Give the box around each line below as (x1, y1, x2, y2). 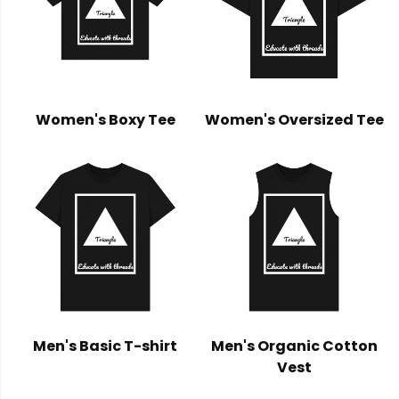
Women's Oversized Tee (204, 109, 384, 130)
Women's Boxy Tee (35, 109, 175, 130)
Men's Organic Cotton (210, 336, 378, 357)
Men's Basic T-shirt (33, 336, 177, 357)
